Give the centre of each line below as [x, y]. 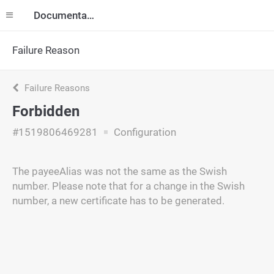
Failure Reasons [56, 88]
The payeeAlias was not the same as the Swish [120, 171]
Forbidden [46, 111]
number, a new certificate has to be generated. [118, 201]
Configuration [144, 132]
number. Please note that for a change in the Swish [128, 186]
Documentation [91, 15]
